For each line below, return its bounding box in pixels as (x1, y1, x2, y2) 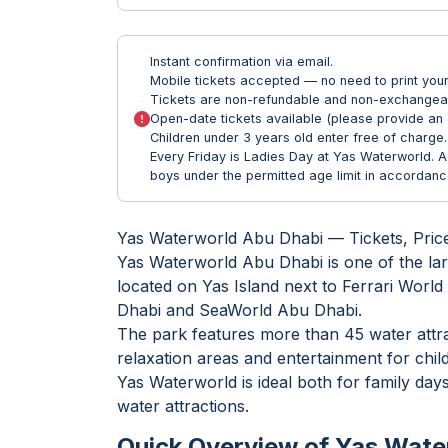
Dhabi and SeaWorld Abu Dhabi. (117, 300, 362, 320)
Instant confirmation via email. (150, 54, 333, 69)
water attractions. (117, 396, 249, 416)
